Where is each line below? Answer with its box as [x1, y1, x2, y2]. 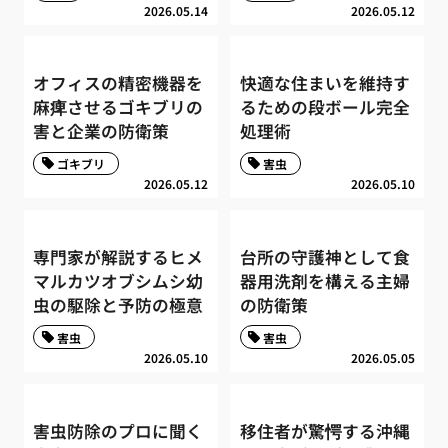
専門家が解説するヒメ [33, 244, 204, 269]
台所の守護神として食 [239, 244, 410, 269]
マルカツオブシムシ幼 [33, 268, 204, 293]
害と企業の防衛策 [33, 119, 170, 144]
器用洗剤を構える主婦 [239, 268, 410, 293]
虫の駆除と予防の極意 [33, 292, 204, 317]
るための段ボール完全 [239, 95, 410, 120]
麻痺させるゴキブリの [33, 95, 204, 120]
